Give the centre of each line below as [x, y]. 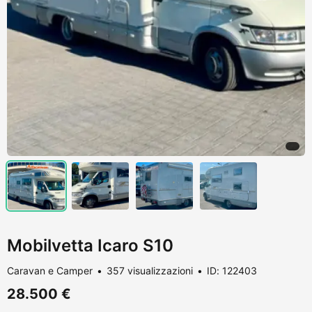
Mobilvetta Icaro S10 [90, 245]
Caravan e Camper [50, 270]
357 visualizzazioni [150, 270]
